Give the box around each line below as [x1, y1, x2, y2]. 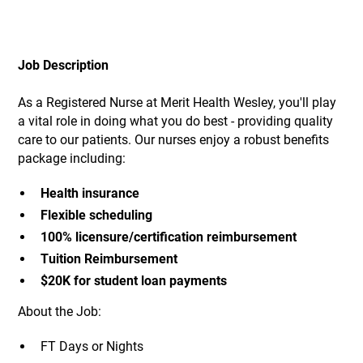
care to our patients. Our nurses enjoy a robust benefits [18, 132, 330, 148]
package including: [18, 151, 126, 167]
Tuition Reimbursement [40, 250, 177, 267]
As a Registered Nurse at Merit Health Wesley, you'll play [18, 95, 337, 111]
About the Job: [18, 304, 102, 320]
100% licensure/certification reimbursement [40, 228, 297, 245]
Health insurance [40, 186, 139, 202]
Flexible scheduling [40, 207, 152, 223]
